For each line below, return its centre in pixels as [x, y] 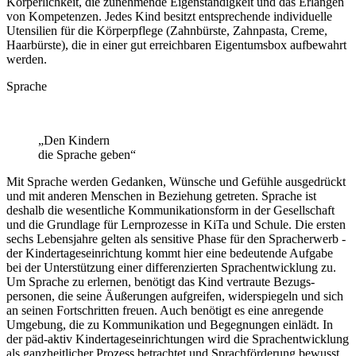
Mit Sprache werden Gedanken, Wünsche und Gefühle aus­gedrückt [176, 182]
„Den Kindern [74, 141]
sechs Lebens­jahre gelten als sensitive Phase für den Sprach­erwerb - [176, 239]
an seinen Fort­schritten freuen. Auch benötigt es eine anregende [165, 311]
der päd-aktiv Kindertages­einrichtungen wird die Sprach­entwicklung [178, 339]
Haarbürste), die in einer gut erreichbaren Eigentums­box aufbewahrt [176, 45]
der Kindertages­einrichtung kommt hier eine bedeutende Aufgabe [170, 253]
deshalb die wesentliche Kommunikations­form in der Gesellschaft [170, 211]
